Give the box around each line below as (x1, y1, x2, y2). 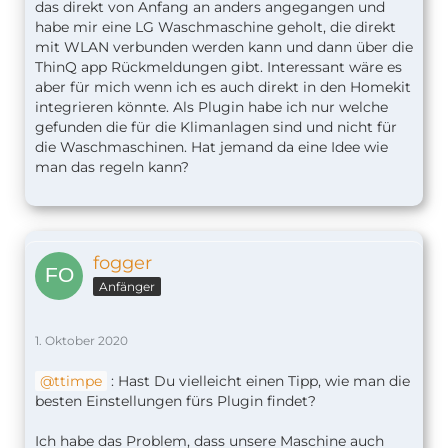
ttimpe (54, 372, 102, 391)
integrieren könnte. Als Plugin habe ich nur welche (35, 98, 388, 117)
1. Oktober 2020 (35, 333, 128, 349)
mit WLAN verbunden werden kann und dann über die (35, 38, 413, 57)
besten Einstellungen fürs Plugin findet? (35, 392, 316, 411)
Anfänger (99, 279, 155, 295)
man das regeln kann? (35, 158, 189, 177)
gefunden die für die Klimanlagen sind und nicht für (35, 118, 397, 137)
